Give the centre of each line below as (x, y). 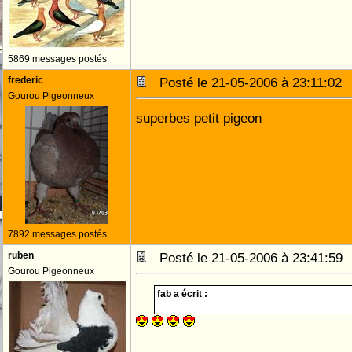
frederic (26, 80)
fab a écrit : (182, 294)
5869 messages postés (57, 59)
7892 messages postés (57, 234)
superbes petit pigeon (199, 118)
